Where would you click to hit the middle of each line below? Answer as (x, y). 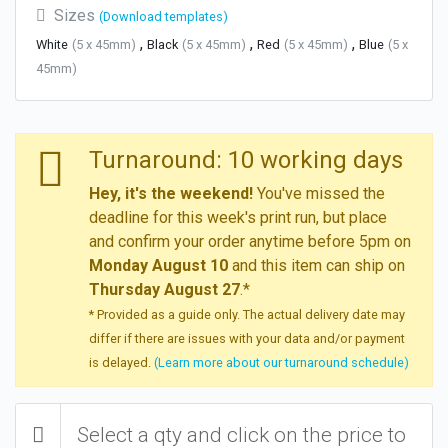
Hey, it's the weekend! (171, 193)
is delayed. (121, 362)
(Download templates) (163, 16)
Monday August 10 (158, 265)
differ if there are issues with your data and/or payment (247, 338)
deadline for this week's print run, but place (238, 217)
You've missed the (319, 193)
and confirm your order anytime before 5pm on (250, 241)
